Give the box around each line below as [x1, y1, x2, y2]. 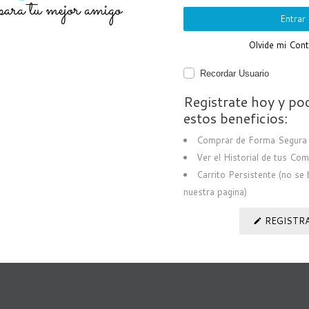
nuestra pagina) [183, 186, 247, 198]
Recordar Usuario [200, 68, 269, 79]
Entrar [279, 12, 306, 25]
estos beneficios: [183, 108, 288, 128]
